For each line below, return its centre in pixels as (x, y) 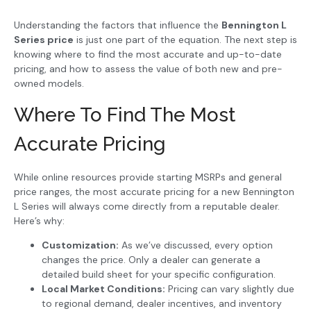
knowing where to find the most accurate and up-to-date (148, 54)
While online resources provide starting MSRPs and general (148, 177)
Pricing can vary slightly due (230, 289)
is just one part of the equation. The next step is (185, 39)
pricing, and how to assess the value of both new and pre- (148, 68)
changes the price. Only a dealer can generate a (151, 260)
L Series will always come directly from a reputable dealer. (147, 206)
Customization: (80, 245)
